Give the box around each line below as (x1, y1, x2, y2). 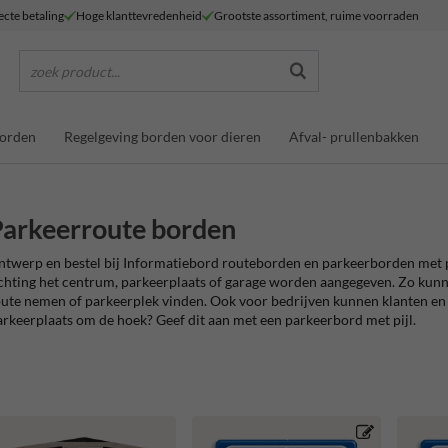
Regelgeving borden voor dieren (64, 127, 261, 145)
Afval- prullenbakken (289, 127, 419, 145)
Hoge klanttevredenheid (76, 7, 202, 23)
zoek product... (30, 62, 120, 80)
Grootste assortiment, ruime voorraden (214, 7, 419, 23)
